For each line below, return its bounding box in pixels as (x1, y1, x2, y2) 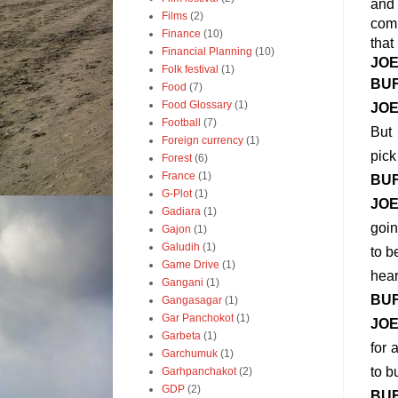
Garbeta (162, 330, 201, 342)
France (162, 170, 195, 182)
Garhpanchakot (162, 365, 236, 378)
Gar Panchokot (162, 312, 234, 324)
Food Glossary (162, 99, 232, 111)
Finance (162, 28, 201, 40)
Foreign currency (162, 134, 243, 147)
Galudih (162, 241, 200, 253)
